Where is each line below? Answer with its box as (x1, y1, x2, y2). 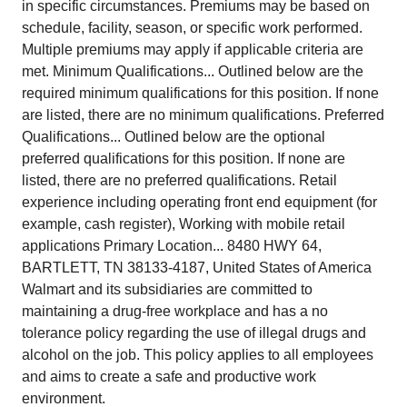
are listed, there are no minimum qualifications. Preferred (22, 107, 384, 123)
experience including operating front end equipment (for (22, 194, 377, 210)
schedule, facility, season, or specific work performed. (22, 20, 362, 35)
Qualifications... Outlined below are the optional (22, 129, 325, 144)
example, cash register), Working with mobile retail (22, 216, 345, 232)
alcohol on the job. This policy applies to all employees (22, 347, 373, 362)
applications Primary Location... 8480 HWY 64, (22, 238, 322, 253)
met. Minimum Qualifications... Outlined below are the (22, 64, 363, 79)
